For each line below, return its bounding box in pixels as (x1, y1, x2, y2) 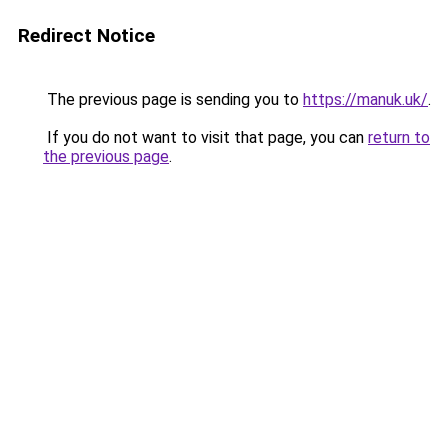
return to (368, 128, 430, 147)
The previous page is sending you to (43, 90, 303, 109)
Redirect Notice (18, 24, 155, 47)
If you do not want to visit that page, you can (43, 128, 368, 147)
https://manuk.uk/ (303, 90, 428, 109)
